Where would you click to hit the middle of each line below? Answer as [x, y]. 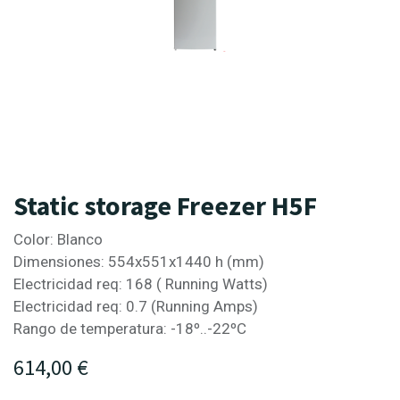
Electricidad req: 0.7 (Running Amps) [136, 306]
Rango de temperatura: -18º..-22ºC [130, 328]
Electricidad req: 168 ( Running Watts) [141, 283]
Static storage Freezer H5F [165, 205]
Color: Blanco [58, 239]
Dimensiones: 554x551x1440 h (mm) [139, 261]
